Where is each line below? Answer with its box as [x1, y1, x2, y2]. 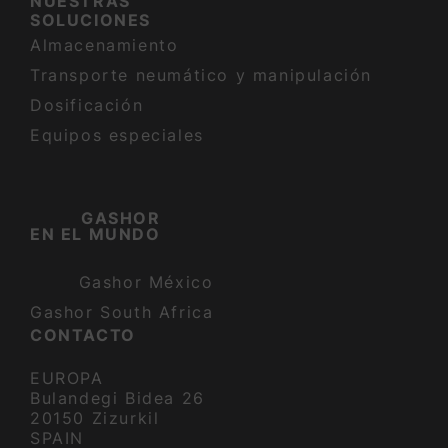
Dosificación [30, 95, 144, 116]
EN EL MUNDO [30, 224, 161, 245]
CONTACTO [30, 325, 136, 346]
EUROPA [30, 368, 104, 389]
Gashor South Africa [30, 302, 214, 323]
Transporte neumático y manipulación [30, 65, 372, 86]
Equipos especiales [30, 125, 204, 146]
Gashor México [78, 272, 214, 293]
